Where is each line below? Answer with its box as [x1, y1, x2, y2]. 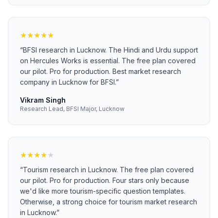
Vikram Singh [20, 96, 66, 104]
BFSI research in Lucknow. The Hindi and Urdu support [23, 46, 198, 54]
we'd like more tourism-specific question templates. [20, 187, 185, 195]
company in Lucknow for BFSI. [20, 78, 116, 86]
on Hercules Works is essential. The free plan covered [20, 56, 196, 65]
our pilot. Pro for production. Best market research [20, 67, 181, 75]
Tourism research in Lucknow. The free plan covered [23, 165, 194, 174]
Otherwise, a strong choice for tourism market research [20, 198, 197, 206]
